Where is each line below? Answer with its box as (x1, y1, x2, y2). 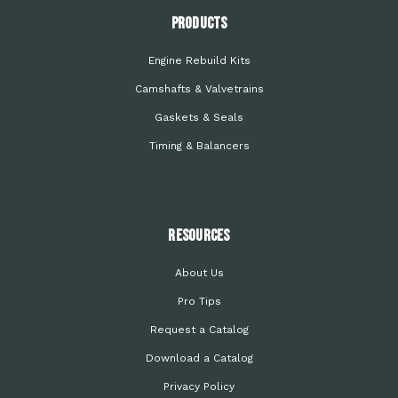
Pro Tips (177, 295, 221, 308)
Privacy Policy (163, 380, 235, 394)
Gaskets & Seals (155, 111, 243, 124)
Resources (168, 227, 230, 246)
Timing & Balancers (148, 139, 250, 153)
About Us (174, 267, 224, 280)
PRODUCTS (171, 14, 227, 34)
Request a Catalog (149, 323, 249, 337)
